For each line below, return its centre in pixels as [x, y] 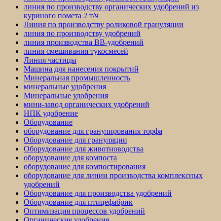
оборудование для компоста [70, 158]
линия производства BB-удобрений [84, 42]
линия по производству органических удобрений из [111, 7]
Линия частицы [50, 60]
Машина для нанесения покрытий [81, 69]
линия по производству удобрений [82, 34]
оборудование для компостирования [85, 167]
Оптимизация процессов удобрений [84, 211]
